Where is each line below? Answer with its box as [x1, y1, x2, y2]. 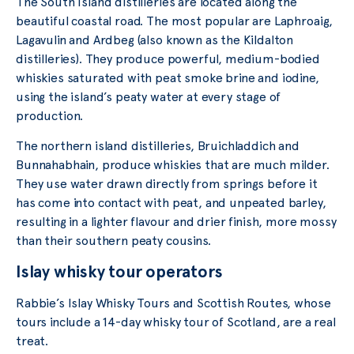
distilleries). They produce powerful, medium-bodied [16, 51, 320, 66]
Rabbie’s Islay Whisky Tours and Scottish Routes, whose [16, 295, 331, 311]
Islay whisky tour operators [16, 261, 223, 281]
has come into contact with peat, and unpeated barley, [16, 195, 326, 211]
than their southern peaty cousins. [16, 233, 211, 249]
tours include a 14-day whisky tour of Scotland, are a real [16, 314, 336, 330]
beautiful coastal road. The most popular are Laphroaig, [16, 13, 333, 28]
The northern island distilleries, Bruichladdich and [16, 138, 299, 154]
